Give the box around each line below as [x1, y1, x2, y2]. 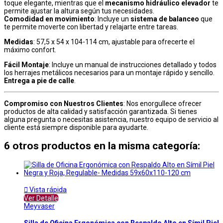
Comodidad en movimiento [4, 14, 95, 23]
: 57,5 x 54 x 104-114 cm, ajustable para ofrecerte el [33, 37, 195, 46]
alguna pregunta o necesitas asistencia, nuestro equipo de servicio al [4, 115, 219, 123]
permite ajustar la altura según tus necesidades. [4, 6, 154, 15]
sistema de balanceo [130, 14, 199, 23]
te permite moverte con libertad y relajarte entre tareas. [4, 22, 178, 31]
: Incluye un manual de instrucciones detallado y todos [49, 60, 217, 69]
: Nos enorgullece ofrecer [123, 99, 202, 108]
